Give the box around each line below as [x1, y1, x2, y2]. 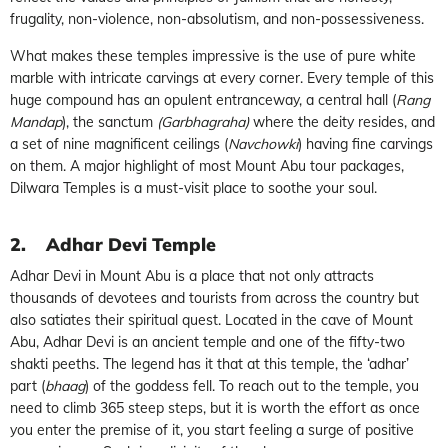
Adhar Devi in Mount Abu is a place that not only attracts [10, 266, 374, 285]
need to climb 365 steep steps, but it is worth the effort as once [10, 398, 420, 417]
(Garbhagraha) [157, 112, 249, 131]
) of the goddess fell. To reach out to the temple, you [85, 376, 419, 395]
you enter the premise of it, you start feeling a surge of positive [10, 420, 414, 439]
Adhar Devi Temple [46, 232, 216, 256]
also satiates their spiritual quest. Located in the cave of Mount [10, 310, 413, 329]
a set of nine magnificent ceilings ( [10, 134, 228, 153]
